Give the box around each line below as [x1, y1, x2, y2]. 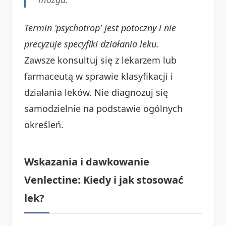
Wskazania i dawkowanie [24, 154, 149, 168]
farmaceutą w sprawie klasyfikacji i [24, 70, 173, 82]
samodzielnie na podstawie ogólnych [24, 102, 183, 115]
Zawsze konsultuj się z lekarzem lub [24, 53, 177, 66]
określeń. [24, 118, 64, 131]
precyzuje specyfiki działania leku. [24, 37, 159, 50]
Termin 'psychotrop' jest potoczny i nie [24, 21, 176, 34]
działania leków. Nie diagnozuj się [24, 86, 168, 98]
